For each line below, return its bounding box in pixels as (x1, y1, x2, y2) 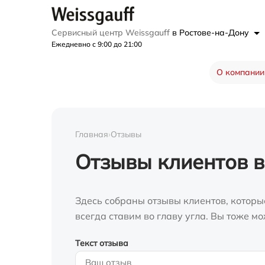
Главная (75, 129, 108, 140)
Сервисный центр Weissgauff (51, 27, 172, 38)
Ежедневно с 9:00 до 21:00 (51, 40, 142, 49)
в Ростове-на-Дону (172, 27, 251, 38)
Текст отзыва (75, 238, 128, 249)
